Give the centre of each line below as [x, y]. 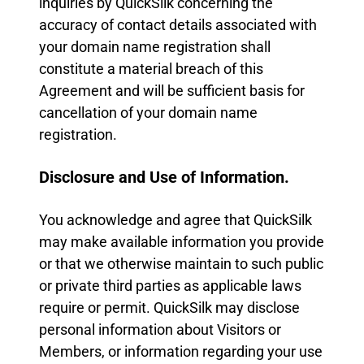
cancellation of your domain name [148, 113]
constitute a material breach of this [151, 69]
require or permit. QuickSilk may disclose [169, 308]
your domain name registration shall [155, 47]
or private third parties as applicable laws [170, 286]
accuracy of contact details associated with [178, 25]
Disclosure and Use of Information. [164, 177]
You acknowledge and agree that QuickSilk [175, 220]
